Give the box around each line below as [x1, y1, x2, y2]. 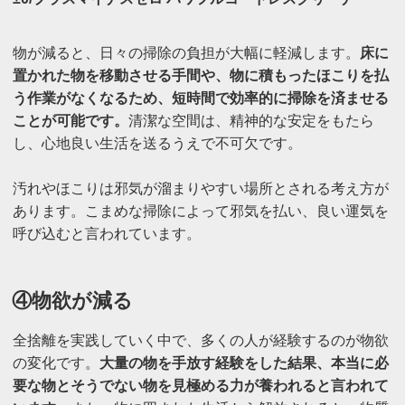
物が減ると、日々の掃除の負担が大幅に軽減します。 [12, 45, 360, 61]
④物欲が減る [12, 289, 134, 312]
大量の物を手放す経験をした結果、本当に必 [99, 354, 389, 371]
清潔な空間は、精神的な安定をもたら [127, 113, 374, 129]
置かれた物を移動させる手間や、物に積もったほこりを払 [12, 68, 389, 84]
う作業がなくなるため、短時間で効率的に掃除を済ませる [12, 90, 389, 107]
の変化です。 [12, 354, 99, 371]
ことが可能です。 [12, 113, 128, 129]
